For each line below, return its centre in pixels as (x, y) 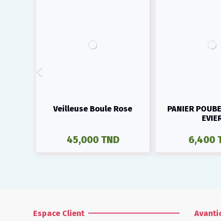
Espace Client (59, 213)
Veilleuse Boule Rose (93, 109)
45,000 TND (93, 140)
